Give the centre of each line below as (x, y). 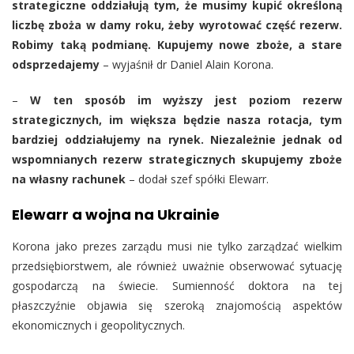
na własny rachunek (69, 179)
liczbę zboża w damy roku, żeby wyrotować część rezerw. (177, 24)
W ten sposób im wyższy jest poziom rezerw (186, 100)
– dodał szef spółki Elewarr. (197, 179)
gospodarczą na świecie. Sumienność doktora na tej (177, 285)
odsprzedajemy (56, 64)
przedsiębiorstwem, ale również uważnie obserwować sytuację (177, 265)
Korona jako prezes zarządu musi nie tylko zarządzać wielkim (177, 246)
